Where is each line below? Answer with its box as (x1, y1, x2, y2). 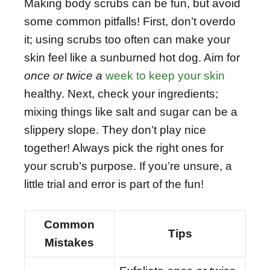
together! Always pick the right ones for (24, 141, 224, 154)
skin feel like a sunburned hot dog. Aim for (24, 51, 240, 64)
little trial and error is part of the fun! (24, 177, 204, 190)
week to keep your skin (105, 69, 225, 82)
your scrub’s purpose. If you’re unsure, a (24, 159, 232, 172)
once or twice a (24, 69, 105, 82)
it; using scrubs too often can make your (24, 33, 230, 46)
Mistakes (45, 236, 94, 250)
